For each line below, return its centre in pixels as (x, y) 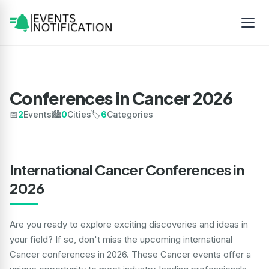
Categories (130, 114)
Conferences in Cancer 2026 (121, 98)
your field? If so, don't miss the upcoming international (121, 239)
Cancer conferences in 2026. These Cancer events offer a (130, 254)
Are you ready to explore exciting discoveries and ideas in (129, 224)
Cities (79, 114)
